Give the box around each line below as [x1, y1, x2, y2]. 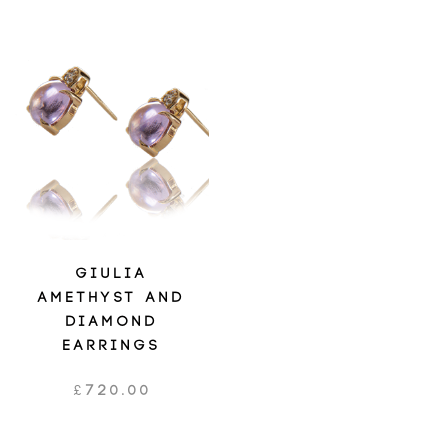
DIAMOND [65, 313, 159, 329]
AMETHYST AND [38, 289, 186, 305]
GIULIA [76, 265, 148, 281]
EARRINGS [63, 337, 161, 353]
